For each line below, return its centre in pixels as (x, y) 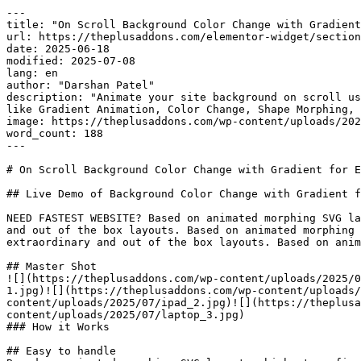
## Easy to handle (61, 351)
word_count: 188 (55, 133)
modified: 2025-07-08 (71, 61)
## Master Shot (52, 266)
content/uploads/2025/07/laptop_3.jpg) (126, 315)
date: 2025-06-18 (58, 49)
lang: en (32, 73)
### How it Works (58, 327)
